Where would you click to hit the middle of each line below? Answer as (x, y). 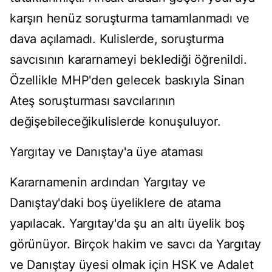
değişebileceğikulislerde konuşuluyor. (115, 122)
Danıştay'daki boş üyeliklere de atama (115, 203)
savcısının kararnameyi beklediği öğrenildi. (128, 60)
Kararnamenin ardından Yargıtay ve (108, 182)
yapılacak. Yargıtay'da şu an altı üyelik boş (127, 224)
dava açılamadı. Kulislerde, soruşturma (117, 39)
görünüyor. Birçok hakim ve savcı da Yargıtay (136, 244)
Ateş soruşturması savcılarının (93, 101)
